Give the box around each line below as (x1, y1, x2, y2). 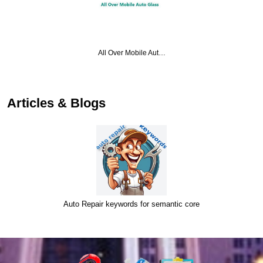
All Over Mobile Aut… (97, 49, 166, 58)
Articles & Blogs (7, 96, 106, 111)
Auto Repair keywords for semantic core (63, 200, 200, 209)
